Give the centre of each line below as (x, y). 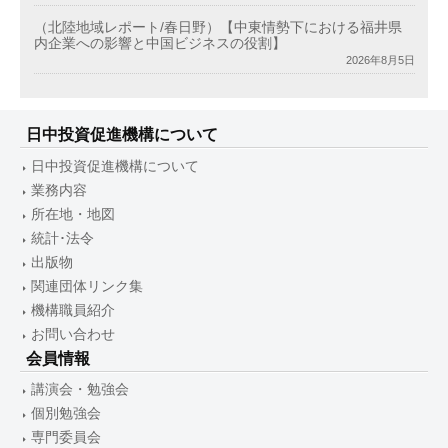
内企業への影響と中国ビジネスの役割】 (159, 43)
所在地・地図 (73, 214)
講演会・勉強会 (80, 390)
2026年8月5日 (380, 59)
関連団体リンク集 (87, 286)
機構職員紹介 (73, 310)
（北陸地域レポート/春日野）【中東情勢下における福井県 (217, 27)
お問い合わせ (73, 334)
